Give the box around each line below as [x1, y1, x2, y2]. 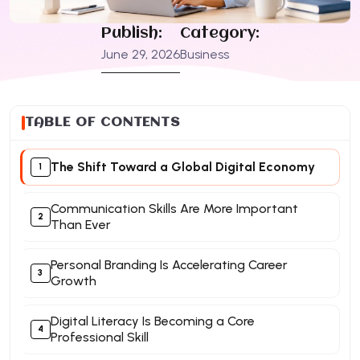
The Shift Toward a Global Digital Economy [50, 158, 315, 174]
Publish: [100, 25, 162, 42]
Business [179, 46, 229, 62]
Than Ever [50, 216, 111, 232]
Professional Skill [50, 329, 149, 345]
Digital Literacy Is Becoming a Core [50, 313, 255, 329]
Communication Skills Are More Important [50, 200, 298, 216]
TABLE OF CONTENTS [25, 115, 181, 129]
